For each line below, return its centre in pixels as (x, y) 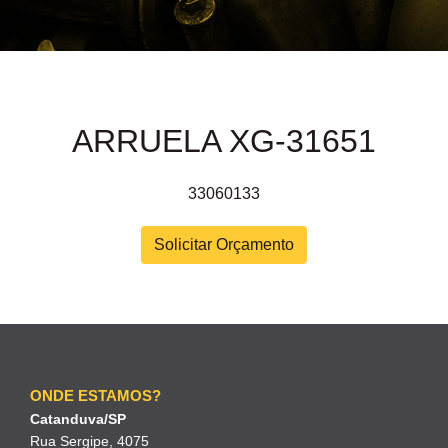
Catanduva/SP (78, 418)
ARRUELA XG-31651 (224, 141)
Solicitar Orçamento (224, 244)
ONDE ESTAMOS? (95, 395)
